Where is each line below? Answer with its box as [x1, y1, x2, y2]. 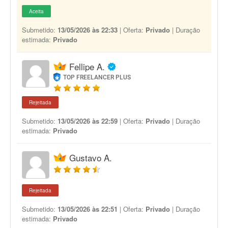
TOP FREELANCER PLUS [63, 74, 131, 81]
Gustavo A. [69, 151, 112, 164]
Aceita [29, 8, 44, 15]
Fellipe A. [69, 60, 105, 73]
